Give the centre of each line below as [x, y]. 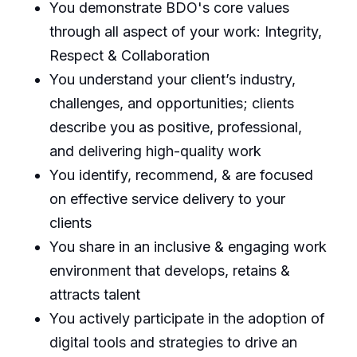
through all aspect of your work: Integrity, [185, 31]
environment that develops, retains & [169, 270]
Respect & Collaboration [129, 55]
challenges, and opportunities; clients [171, 103]
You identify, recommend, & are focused [181, 175]
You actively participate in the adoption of [187, 318]
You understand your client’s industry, [172, 79]
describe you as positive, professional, [175, 127]
